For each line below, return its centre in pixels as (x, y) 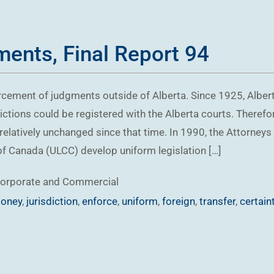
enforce (100, 201)
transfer (217, 201)
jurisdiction (52, 201)
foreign (179, 201)
